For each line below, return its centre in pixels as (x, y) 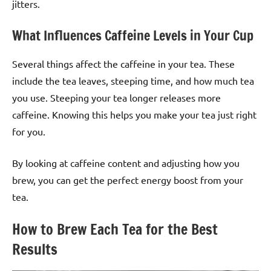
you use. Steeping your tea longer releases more (116, 97)
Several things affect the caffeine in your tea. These (123, 63)
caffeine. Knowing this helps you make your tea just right (134, 114)
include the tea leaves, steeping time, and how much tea (133, 80)
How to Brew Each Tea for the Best (115, 229)
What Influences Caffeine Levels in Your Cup (133, 36)
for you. (29, 131)
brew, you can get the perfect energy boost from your (128, 179)
